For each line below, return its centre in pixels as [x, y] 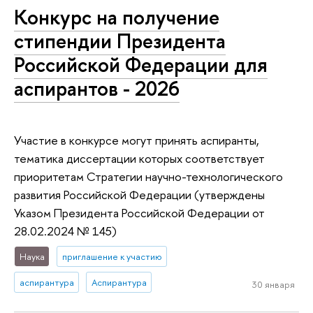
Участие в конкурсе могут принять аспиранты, [137, 140]
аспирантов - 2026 [97, 88]
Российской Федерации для [141, 64]
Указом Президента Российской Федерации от [139, 212]
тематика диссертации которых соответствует [139, 158]
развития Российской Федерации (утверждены [139, 194]
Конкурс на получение [117, 17]
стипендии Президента [120, 41]
